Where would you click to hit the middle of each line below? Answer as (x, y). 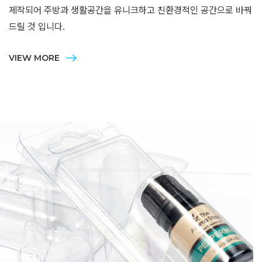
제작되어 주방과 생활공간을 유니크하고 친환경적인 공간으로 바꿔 (130, 10)
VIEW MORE (34, 58)
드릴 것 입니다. (37, 27)
